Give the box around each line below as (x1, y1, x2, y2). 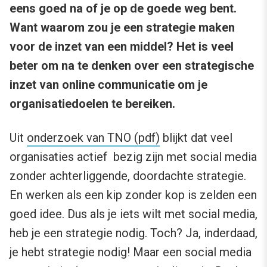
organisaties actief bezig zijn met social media (10, 150, 257, 164)
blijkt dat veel (160, 131, 232, 145)
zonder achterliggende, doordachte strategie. (10, 169, 246, 184)
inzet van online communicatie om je (10, 77, 207, 92)
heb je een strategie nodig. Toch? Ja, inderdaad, (10, 226, 257, 241)
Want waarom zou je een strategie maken (10, 20, 235, 35)
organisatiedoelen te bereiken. (10, 97, 175, 111)
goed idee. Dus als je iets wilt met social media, (10, 207, 257, 222)
